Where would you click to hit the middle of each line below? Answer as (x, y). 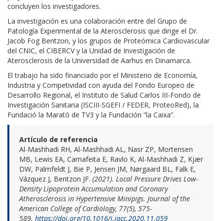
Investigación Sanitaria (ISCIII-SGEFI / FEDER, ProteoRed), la (103, 105)
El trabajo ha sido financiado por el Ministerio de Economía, (103, 75)
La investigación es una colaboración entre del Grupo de (97, 21)
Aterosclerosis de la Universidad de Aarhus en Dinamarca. (99, 60)
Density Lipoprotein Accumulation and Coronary (93, 188)
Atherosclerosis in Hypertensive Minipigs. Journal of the (105, 198)
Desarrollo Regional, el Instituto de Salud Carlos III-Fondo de (104, 95)
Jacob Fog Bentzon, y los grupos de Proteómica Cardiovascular (109, 40)
